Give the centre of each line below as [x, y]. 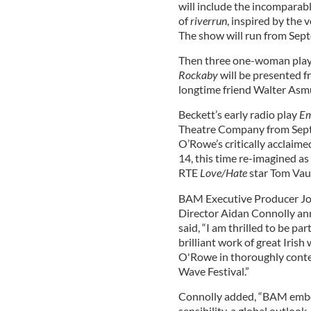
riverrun [208, 20]
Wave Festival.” [213, 271]
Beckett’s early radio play [238, 114]
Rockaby [199, 74]
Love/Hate [224, 172]
